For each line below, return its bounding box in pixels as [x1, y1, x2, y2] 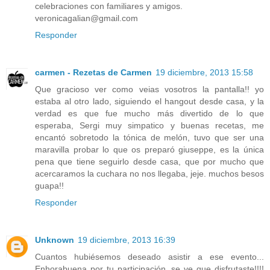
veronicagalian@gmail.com [35, 13, 138, 24]
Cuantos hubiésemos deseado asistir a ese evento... [35, 252, 264, 262]
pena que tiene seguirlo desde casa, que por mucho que [35, 157, 264, 167]
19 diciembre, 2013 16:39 [78, 235, 175, 245]
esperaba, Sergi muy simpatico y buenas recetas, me [35, 121, 264, 131]
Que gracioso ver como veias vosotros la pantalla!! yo [35, 84, 264, 95]
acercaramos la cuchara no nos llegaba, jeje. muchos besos [35, 169, 264, 179]
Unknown [35, 235, 74, 245]
